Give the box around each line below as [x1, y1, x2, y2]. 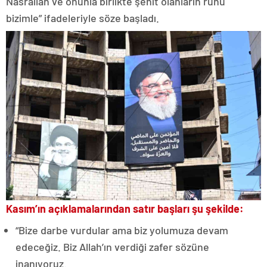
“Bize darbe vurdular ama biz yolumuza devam [15, 223, 228, 237]
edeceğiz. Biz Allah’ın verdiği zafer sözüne [15, 240, 209, 253]
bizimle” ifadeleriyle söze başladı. [6, 11, 159, 24]
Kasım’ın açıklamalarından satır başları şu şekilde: [6, 201, 244, 215]
